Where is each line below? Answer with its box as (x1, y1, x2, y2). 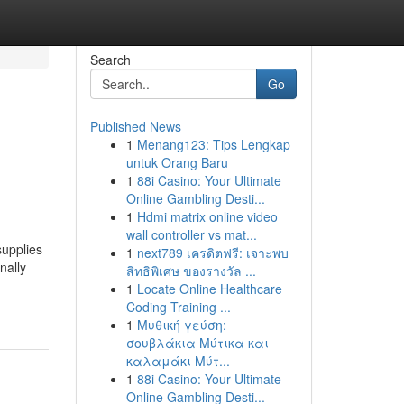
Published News (89, 117, 181, 135)
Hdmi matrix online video (136, 207, 278, 225)
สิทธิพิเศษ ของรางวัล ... (125, 262, 256, 280)
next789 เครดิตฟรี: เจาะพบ (136, 243, 289, 262)
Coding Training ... (125, 298, 231, 316)
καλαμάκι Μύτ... (125, 352, 230, 370)
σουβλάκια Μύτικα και (125, 334, 269, 352)
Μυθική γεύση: (136, 316, 226, 334)
